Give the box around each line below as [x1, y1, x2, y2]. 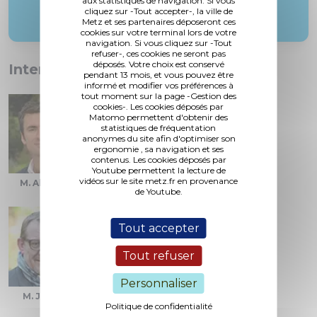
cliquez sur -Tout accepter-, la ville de [84, 5, 233, 16]
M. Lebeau [96, 290, 146, 301]
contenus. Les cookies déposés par [91, 154, 226, 165]
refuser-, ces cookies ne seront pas [91, 47, 226, 59]
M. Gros [184, 178, 219, 188]
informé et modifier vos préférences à [83, 79, 234, 91]
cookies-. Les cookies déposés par [93, 100, 224, 112]
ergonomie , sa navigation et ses [93, 143, 224, 154]
